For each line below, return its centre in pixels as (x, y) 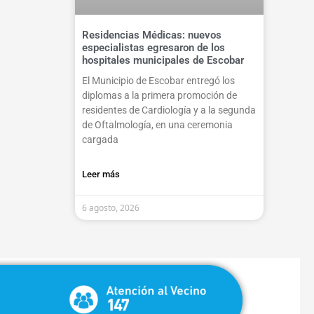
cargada (100, 140)
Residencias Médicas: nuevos (151, 35)
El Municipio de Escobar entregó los (158, 81)
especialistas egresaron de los (153, 48)
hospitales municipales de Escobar (163, 61)
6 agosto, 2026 (110, 208)
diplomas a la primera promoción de (159, 96)
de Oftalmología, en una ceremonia (157, 125)
